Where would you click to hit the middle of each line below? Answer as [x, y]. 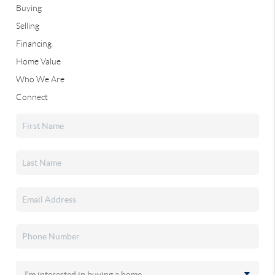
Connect [32, 97]
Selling [28, 26]
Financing [34, 44]
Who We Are [41, 79]
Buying [29, 8]
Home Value [39, 62]
